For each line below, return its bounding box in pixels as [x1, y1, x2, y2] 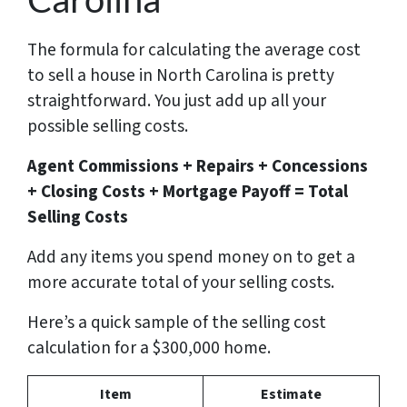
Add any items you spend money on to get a [27, 243, 355, 270]
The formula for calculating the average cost [27, 36, 361, 63]
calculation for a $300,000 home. [27, 334, 271, 361]
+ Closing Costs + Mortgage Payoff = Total [27, 178, 348, 204]
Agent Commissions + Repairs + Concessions [27, 153, 368, 179]
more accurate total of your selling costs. [27, 269, 334, 295]
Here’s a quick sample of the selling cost [27, 309, 326, 335]
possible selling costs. [27, 113, 188, 139]
